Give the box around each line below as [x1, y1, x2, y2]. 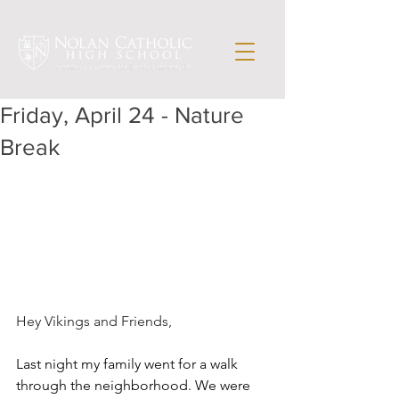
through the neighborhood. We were [16, 377, 254, 394]
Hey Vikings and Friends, [16, 313, 172, 330]
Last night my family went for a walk [16, 355, 241, 372]
